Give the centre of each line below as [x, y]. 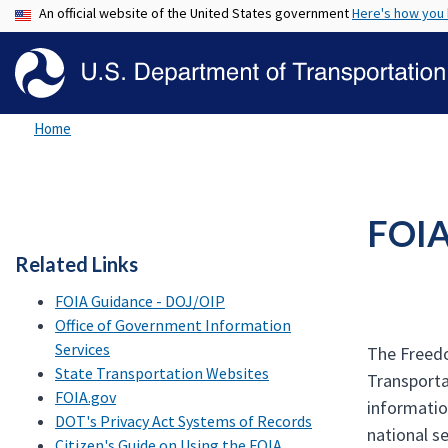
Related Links [76, 264]
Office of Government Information [173, 325]
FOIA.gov [85, 397]
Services [82, 349]
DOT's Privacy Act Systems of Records [183, 421]
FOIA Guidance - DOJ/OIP [140, 301]
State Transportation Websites [162, 373]
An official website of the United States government [195, 13]
